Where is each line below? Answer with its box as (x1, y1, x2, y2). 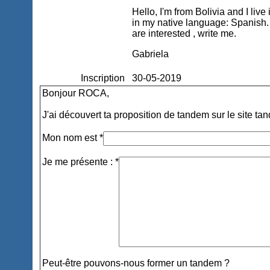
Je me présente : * (42, 157, 119, 167)
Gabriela (132, 49, 169, 59)
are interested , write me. (132, 28, 237, 39)
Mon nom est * (42, 133, 104, 143)
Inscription (81, 73, 125, 83)
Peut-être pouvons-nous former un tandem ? (42, 258, 230, 268)
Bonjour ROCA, (42, 88, 110, 98)
